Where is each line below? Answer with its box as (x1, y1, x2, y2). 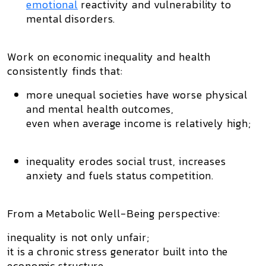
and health (154, 49, 211, 65)
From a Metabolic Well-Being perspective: (7, 205, 220, 221)
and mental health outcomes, (26, 101, 175, 117)
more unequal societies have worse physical (26, 87, 248, 103)
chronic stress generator (37, 243, 160, 259)
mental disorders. (26, 11, 116, 27)
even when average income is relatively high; (26, 115, 251, 131)
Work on (7, 49, 53, 65)
